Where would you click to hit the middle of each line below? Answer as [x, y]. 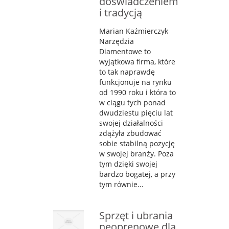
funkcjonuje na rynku [135, 82]
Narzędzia [117, 41]
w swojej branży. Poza [136, 153]
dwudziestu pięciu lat [136, 112]
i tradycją [121, 12]
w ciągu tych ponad [132, 102]
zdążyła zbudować [130, 133]
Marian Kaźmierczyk [134, 31]
